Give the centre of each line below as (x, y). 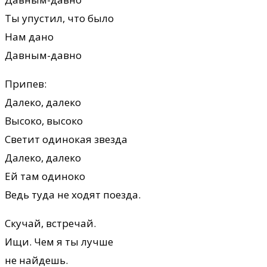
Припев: (26, 83)
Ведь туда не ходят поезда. (73, 194)
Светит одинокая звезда (66, 139)
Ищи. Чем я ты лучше (59, 241)
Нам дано (29, 36)
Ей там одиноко (45, 176)
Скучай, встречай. (50, 223)
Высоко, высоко (44, 120)
